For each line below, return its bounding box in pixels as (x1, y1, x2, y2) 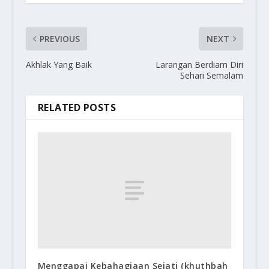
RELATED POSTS (37, 101, 116, 115)
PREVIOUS (39, 33, 80, 45)
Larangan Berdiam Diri (156, 59, 244, 71)
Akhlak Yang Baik (25, 59, 92, 71)
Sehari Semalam (180, 70, 244, 82)
